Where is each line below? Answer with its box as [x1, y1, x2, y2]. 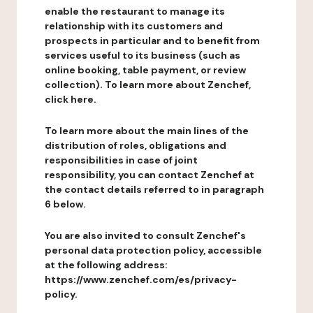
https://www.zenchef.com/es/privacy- [45, 273, 237, 286]
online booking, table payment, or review [45, 64, 246, 76]
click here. [45, 93, 96, 105]
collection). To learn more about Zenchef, [45, 78, 251, 91]
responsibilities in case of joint [45, 154, 198, 166]
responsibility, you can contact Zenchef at [45, 168, 254, 181]
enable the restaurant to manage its [45, 5, 225, 17]
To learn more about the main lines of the [45, 124, 249, 137]
